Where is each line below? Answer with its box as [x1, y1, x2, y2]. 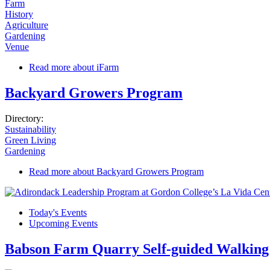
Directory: [5, 113, 46, 124]
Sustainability [5, 124, 56, 135]
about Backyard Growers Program [71, 166, 204, 177]
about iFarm [71, 62, 119, 73]
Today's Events [29, 207, 87, 218]
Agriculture [5, 20, 48, 31]
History [5, 9, 33, 20]
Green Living [5, 135, 56, 146]
